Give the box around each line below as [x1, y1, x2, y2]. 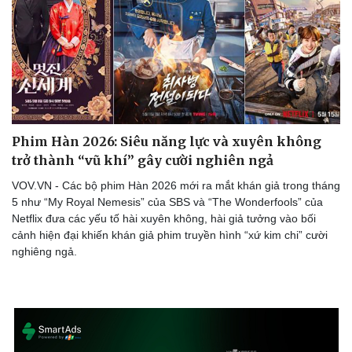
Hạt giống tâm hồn [190, 5, 282, 19]
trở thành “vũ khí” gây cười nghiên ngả [12, 152, 273, 169]
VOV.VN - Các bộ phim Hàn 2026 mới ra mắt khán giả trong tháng [12, 179, 340, 192]
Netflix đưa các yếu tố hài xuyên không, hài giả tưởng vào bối [12, 212, 316, 225]
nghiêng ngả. [12, 245, 77, 258]
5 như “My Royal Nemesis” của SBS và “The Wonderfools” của [12, 196, 323, 209]
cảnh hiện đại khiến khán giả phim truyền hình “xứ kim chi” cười [12, 229, 328, 242]
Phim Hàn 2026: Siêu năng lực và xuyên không [12, 134, 321, 150]
